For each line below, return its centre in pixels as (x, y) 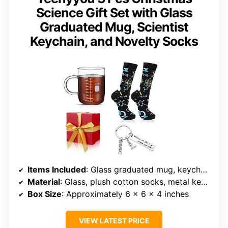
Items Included (57, 169)
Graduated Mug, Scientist (114, 27)
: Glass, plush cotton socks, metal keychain (131, 181)
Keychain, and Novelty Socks (114, 41)
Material (44, 181)
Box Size (45, 194)
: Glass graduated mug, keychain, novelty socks (143, 169)
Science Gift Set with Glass (114, 13)
